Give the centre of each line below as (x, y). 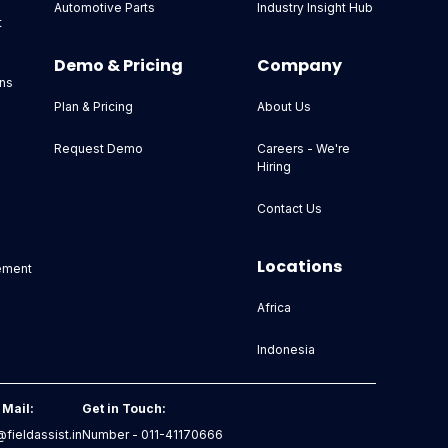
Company (299, 66)
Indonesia (285, 350)
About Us (283, 107)
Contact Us (289, 209)
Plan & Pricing (94, 107)
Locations (299, 267)
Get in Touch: (124, 409)
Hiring (273, 167)
